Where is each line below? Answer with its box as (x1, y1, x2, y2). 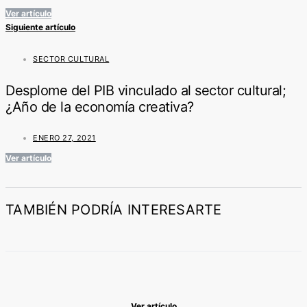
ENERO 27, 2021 (33, 133, 96, 143)
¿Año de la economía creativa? (5, 98, 194, 115)
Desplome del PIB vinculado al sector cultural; (5, 82, 286, 99)
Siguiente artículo (5, 22, 75, 33)
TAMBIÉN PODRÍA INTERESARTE (5, 201, 222, 218)
